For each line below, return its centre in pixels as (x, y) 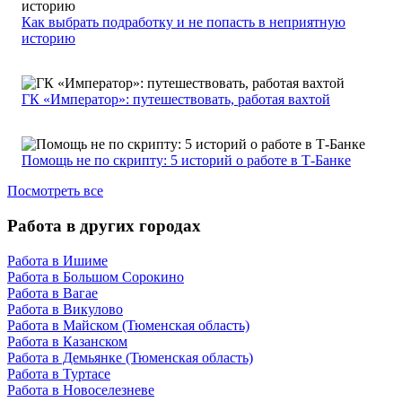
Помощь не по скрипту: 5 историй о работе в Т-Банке (186, 161)
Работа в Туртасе (59, 373)
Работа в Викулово (65, 309)
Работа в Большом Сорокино (96, 276)
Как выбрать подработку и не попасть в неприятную (184, 22)
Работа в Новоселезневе (81, 389)
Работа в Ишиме (57, 260)
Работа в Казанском (67, 341)
